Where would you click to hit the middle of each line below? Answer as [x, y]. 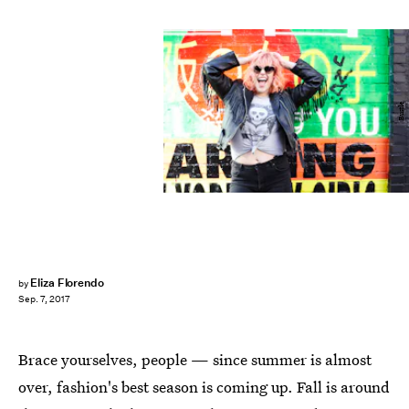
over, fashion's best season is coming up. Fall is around [204, 387]
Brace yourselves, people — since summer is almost [195, 359]
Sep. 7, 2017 [44, 299]
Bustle [401, 111]
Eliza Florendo [67, 283]
